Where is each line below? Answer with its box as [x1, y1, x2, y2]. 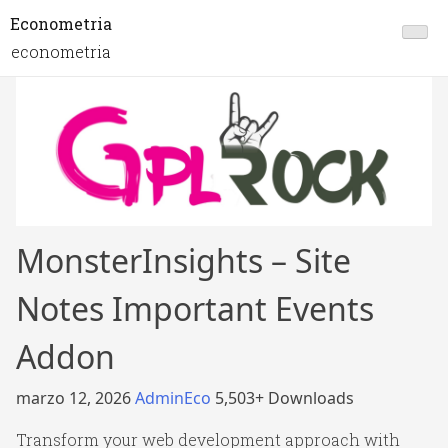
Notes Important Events [16, 287, 374, 331]
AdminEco [135, 387, 215, 410]
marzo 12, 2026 [16, 387, 135, 410]
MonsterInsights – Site [16, 239, 351, 283]
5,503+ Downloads [215, 387, 354, 410]
